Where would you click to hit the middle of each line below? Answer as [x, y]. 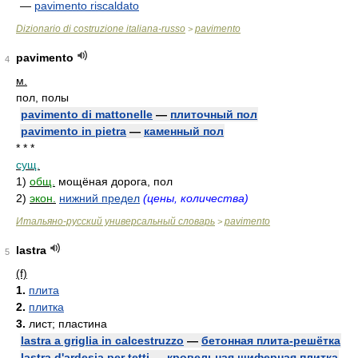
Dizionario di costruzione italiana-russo [101, 29]
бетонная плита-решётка [271, 340]
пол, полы [42, 97]
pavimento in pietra [74, 131]
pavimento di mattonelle [87, 114]
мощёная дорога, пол [115, 181]
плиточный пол [214, 114]
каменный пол [184, 131]
